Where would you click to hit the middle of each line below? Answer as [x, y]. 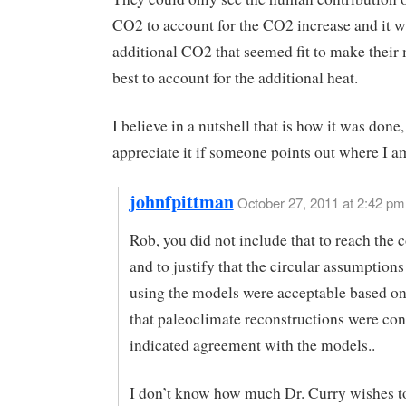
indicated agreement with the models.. [252, 345]
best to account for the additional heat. [235, 77]
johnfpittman [181, 201]
